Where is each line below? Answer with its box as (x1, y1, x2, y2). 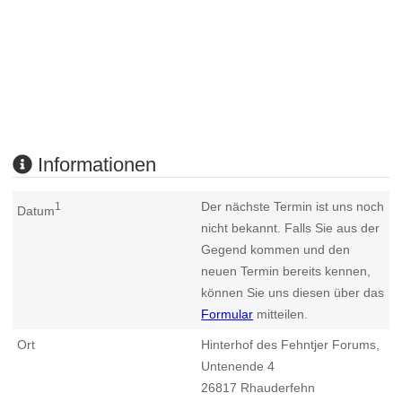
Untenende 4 (201, 358, 275, 373)
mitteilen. (253, 306, 309, 321)
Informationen (32, 153, 157, 177)
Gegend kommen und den (201, 241, 351, 257)
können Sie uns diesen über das (201, 284, 385, 300)
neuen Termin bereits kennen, (201, 263, 371, 278)
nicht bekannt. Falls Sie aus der (201, 220, 380, 235)
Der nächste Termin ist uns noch (201, 198, 385, 214)
